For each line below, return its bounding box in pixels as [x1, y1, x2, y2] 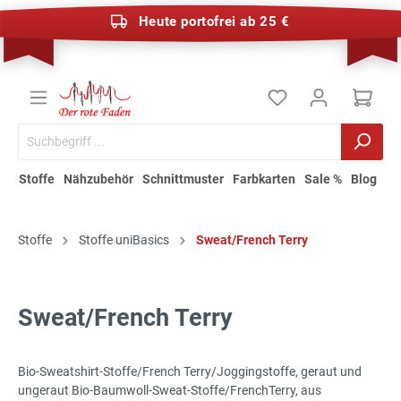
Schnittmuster [142, 171, 224, 186]
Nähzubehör [64, 171, 133, 186]
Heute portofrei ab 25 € [138, 13, 290, 30]
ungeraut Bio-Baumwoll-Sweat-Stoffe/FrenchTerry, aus [18, 382, 321, 397]
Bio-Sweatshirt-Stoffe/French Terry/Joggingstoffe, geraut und [18, 363, 362, 379]
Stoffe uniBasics [79, 232, 169, 247]
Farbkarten [233, 171, 295, 186]
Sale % [304, 171, 342, 186]
